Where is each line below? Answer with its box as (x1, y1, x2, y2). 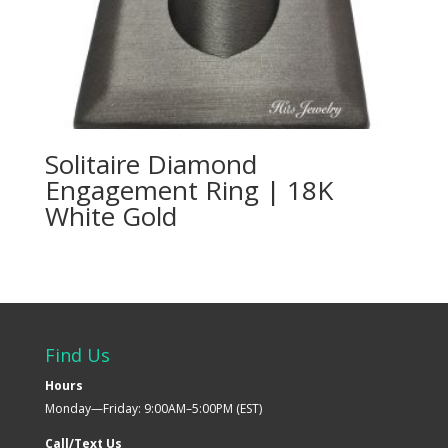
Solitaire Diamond (44, 145, 257, 182)
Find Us (44, 342, 110, 367)
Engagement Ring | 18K (44, 171, 333, 208)
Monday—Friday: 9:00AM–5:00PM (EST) (44, 399, 262, 417)
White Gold (44, 197, 177, 234)
